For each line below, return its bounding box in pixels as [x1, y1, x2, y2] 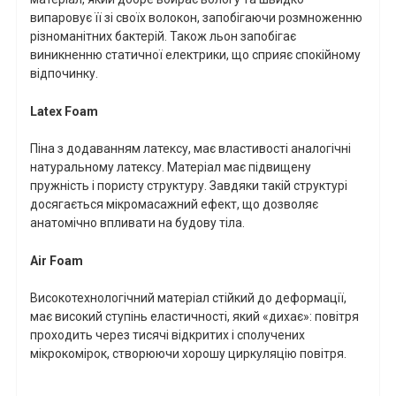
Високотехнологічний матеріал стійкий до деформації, [30, 291, 346, 306]
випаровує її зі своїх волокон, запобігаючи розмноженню [30, 10, 362, 25]
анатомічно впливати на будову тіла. [30, 216, 245, 231]
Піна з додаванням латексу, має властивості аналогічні [30, 141, 351, 156]
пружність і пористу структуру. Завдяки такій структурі [30, 179, 347, 194]
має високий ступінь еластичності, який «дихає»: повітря [30, 309, 359, 324]
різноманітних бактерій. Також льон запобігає [30, 28, 296, 43]
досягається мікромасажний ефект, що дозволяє [30, 197, 318, 212]
